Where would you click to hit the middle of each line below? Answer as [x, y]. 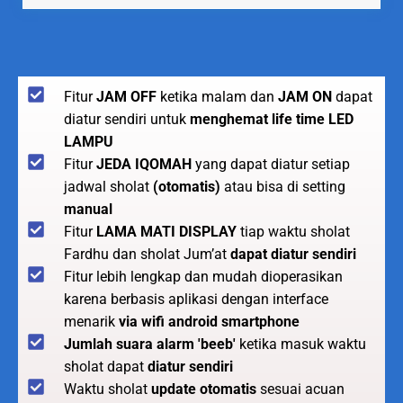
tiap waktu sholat [293, 231]
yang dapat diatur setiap [271, 164]
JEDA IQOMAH [142, 164]
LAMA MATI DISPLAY [166, 231]
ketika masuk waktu [301, 344]
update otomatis [204, 389]
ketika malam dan [219, 96]
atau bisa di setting [283, 186]
